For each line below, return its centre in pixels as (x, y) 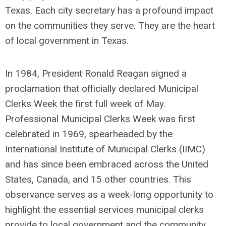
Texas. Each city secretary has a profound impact (109, 11)
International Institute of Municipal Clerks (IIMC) (105, 149)
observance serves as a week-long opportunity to (109, 195)
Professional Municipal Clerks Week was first (100, 119)
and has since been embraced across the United (107, 164)
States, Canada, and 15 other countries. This (98, 180)
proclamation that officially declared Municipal (102, 89)
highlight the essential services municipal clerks (104, 210)
